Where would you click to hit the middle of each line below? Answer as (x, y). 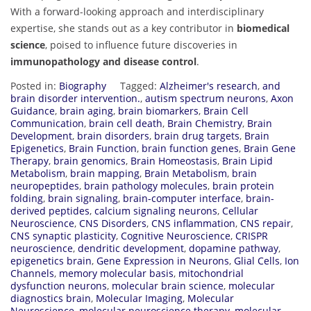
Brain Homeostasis (174, 160)
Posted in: (35, 85)
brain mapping (105, 173)
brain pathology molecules (146, 185)
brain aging (86, 110)
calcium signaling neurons (156, 210)
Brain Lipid (247, 160)
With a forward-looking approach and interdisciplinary (137, 11)
